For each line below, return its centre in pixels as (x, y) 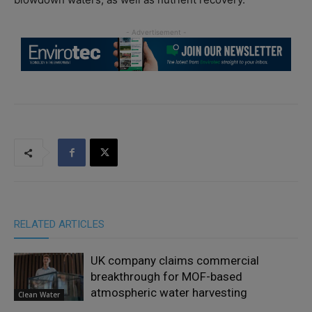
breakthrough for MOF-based (166, 277)
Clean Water (39, 295)
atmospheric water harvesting (169, 293)
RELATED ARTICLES (59, 225)
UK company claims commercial (175, 261)
